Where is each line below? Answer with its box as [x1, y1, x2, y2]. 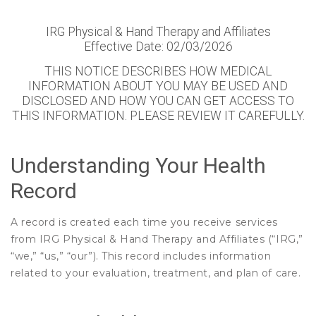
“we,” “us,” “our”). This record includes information [11, 250, 272, 262]
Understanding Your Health [11, 153, 266, 178]
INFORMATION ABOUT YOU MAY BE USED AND [28, 79, 288, 93]
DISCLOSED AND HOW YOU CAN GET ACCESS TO [22, 94, 294, 108]
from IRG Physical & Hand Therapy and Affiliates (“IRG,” [11, 233, 303, 245]
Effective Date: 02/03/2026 [83, 39, 233, 54]
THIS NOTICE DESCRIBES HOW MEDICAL [44, 64, 272, 78]
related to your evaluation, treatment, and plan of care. [11, 267, 301, 279]
